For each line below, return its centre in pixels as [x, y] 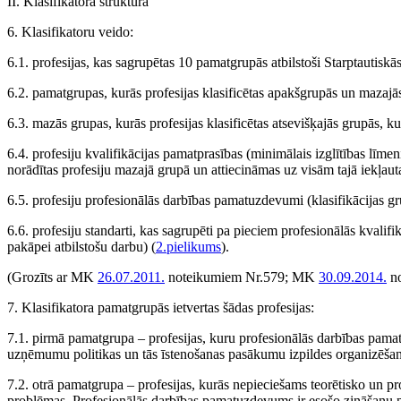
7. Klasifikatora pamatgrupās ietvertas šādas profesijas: [161, 307]
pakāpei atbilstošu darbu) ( [81, 247]
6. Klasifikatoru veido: [70, 32]
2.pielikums [188, 247]
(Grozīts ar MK [52, 277]
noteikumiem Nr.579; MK [242, 277]
